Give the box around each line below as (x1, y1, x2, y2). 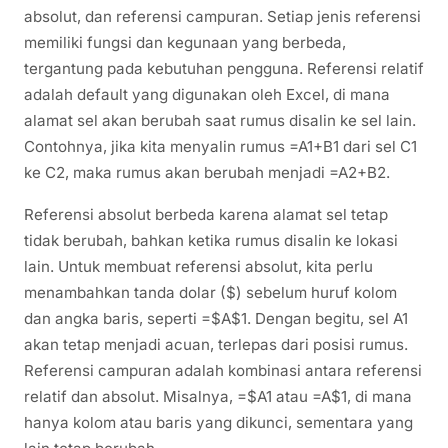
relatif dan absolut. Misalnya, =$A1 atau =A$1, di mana (24, 386, 412, 406)
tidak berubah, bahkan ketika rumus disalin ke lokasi (24, 230, 398, 250)
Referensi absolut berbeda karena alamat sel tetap (24, 204, 388, 224)
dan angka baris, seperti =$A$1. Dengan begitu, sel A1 (24, 308, 408, 328)
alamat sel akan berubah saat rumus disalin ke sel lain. (24, 111, 416, 131)
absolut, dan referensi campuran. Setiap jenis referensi (24, 7, 421, 27)
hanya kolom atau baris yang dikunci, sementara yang (24, 412, 413, 432)
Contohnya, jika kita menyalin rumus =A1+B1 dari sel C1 (24, 137, 417, 157)
